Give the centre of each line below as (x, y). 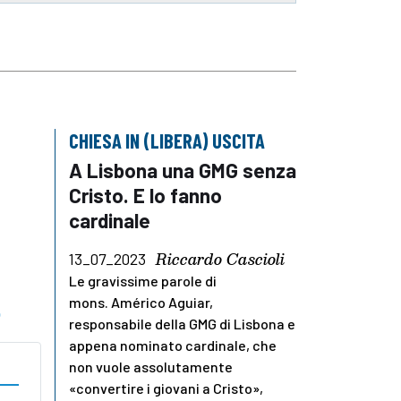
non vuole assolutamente (151, 366)
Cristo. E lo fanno (145, 195)
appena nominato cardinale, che (173, 345)
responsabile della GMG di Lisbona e (182, 323)
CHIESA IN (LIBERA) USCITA (167, 140)
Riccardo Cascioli (220, 259)
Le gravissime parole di (143, 280)
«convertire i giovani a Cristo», (166, 388)
